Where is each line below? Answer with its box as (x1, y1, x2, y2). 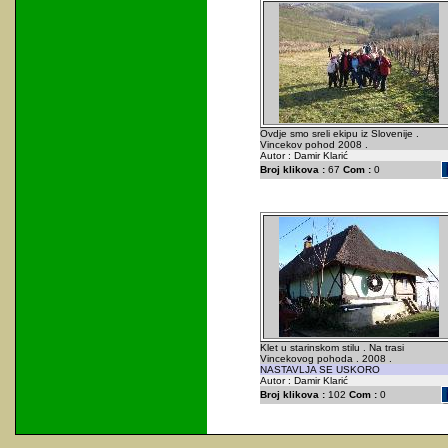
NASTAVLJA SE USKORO (259, 364, 380, 375)
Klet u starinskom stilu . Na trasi (259, 342, 404, 353)
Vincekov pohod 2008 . (259, 139, 368, 150)
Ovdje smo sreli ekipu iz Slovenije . (259, 128, 419, 139)
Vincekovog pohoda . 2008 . (259, 353, 392, 364)
